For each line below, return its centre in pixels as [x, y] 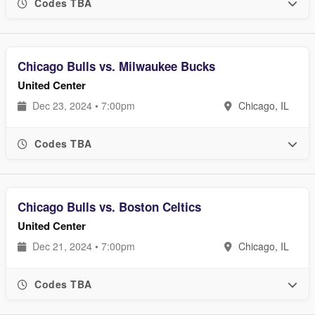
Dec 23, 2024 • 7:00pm [82, 105]
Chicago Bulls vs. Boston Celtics [109, 207]
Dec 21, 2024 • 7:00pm [82, 246]
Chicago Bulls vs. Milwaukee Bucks [116, 66]
